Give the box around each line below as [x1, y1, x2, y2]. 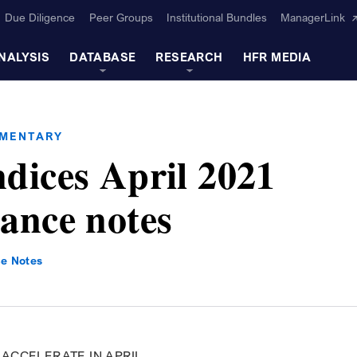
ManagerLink [280, 10, 346, 25]
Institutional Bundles [166, 10, 267, 25]
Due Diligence [5, 10, 76, 25]
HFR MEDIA [242, 49, 312, 64]
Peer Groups [88, 10, 153, 25]
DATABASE [69, 49, 136, 64]
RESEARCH [155, 49, 223, 64]
